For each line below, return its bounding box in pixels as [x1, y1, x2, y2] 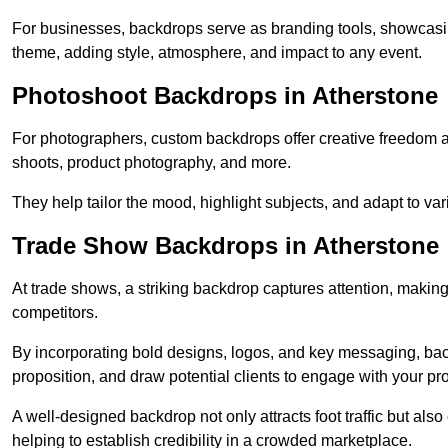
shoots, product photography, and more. [12, 154, 291, 172]
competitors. [12, 304, 98, 322]
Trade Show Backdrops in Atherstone [12, 232, 439, 260]
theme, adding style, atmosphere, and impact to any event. [12, 44, 422, 62]
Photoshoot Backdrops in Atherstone [12, 82, 438, 110]
